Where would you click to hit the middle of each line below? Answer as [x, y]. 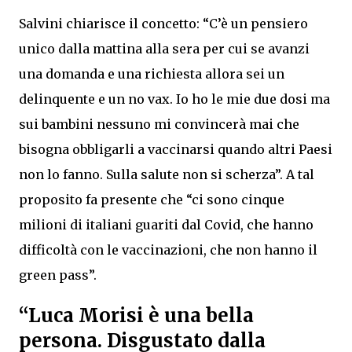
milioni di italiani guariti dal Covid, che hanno [166, 225]
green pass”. [58, 275]
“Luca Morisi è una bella [136, 316]
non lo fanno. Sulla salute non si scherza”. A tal [167, 175]
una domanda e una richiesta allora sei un [152, 74]
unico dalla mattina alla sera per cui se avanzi [164, 49]
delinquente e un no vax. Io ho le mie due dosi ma [174, 99]
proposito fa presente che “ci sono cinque [152, 200]
